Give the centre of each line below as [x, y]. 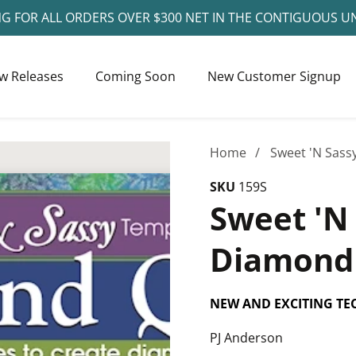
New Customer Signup [274, 76]
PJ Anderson [246, 338]
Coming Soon [135, 76]
